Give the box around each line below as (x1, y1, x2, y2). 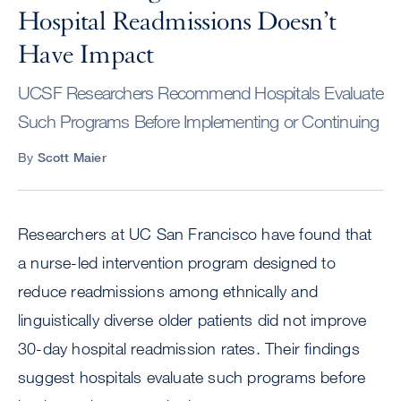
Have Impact (18, 39, 154, 71)
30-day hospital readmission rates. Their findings (18, 338, 360, 359)
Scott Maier (37, 149, 107, 166)
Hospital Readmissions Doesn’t (18, 6, 337, 38)
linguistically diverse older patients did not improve (18, 310, 367, 330)
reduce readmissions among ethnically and (18, 281, 319, 302)
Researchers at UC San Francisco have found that (18, 224, 372, 244)
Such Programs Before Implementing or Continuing (18, 111, 380, 133)
